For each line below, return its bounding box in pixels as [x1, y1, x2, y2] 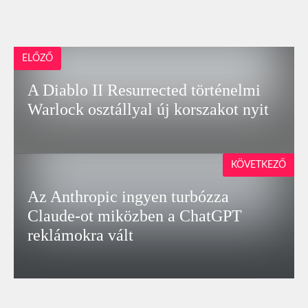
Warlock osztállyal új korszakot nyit [27, 100, 269, 119]
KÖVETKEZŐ [231, 159, 286, 170]
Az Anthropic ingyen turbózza [27, 188, 230, 206]
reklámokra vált [27, 226, 134, 244]
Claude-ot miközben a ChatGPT [27, 207, 243, 225]
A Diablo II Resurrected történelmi [27, 81, 261, 100]
